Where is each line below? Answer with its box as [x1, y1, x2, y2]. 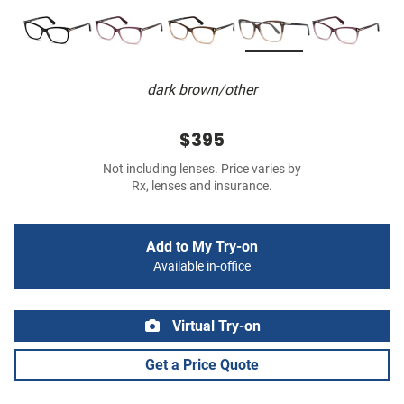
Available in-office [153, 259, 251, 275]
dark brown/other [147, 81, 257, 99]
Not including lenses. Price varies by [103, 161, 301, 178]
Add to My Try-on [146, 238, 258, 256]
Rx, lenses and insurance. [132, 179, 272, 195]
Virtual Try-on [169, 317, 261, 335]
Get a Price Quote [145, 356, 259, 374]
